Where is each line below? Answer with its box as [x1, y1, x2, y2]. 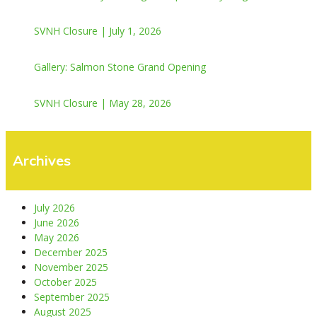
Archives [13, 151, 71, 169]
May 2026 [34, 230, 79, 244]
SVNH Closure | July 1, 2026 [34, 23, 161, 38]
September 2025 [34, 289, 110, 304]
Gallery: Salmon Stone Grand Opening [34, 59, 206, 74]
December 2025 [34, 245, 108, 259]
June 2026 [34, 215, 79, 229]
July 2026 [34, 200, 75, 214]
